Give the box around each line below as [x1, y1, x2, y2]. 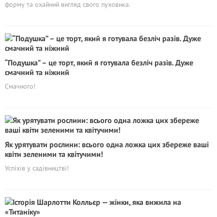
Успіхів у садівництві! [5, 164, 69, 172]
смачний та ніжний [5, 67, 69, 77]
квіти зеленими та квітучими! [5, 149, 103, 159]
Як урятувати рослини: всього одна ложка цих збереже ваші [5, 139, 209, 149]
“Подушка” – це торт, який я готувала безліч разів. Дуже [5, 58, 193, 67]
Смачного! [5, 82, 35, 91]
